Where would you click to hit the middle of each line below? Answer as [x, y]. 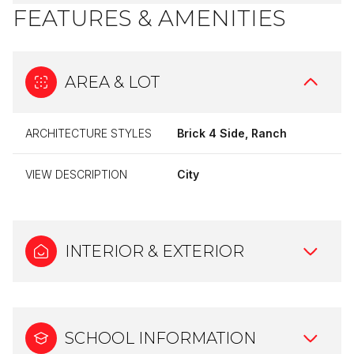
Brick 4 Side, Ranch [232, 133]
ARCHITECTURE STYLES [88, 133]
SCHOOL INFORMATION [160, 338]
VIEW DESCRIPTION [76, 174]
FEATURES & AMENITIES [149, 18]
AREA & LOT [112, 82]
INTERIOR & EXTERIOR [154, 251]
